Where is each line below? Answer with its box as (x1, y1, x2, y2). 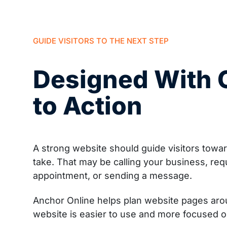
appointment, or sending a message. (33, 170, 192, 181)
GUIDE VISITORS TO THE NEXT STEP (33, 35, 169, 46)
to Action (33, 90, 142, 121)
